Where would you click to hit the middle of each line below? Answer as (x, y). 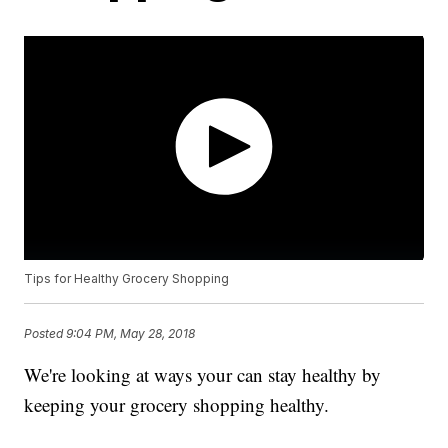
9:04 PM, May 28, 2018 (131, 333)
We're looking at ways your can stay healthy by (203, 375)
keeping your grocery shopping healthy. (177, 405)
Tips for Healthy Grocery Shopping (127, 279)
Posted (45, 333)
